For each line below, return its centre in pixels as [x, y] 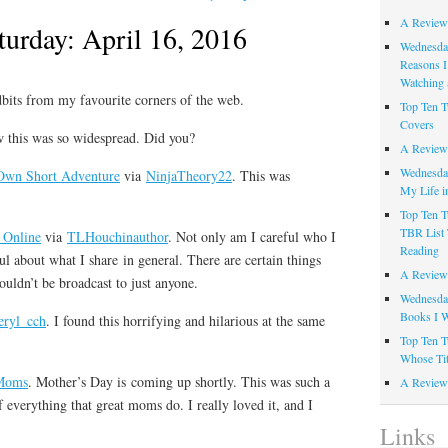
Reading [419, 250]
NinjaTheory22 [189, 176]
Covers [416, 124]
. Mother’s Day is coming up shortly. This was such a [179, 382]
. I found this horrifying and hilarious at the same [185, 321]
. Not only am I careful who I [252, 237]
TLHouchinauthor [117, 237]
